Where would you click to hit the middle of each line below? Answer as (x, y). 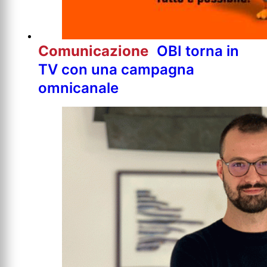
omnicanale (78, 88)
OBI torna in (198, 51)
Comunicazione (95, 51)
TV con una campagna (116, 69)
